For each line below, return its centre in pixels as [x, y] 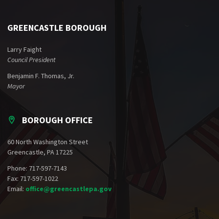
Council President [32, 60]
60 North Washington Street [48, 142]
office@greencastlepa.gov [68, 189]
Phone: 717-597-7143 [37, 168]
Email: [16, 189]
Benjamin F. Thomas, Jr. [41, 76]
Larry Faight [24, 50]
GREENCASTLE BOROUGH [57, 28]
